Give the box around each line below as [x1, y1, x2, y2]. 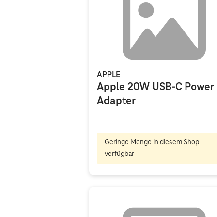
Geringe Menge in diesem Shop [105, 139, 199, 146]
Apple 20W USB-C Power [97, 81, 214, 93]
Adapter [97, 95, 136, 107]
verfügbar [105, 150, 134, 158]
